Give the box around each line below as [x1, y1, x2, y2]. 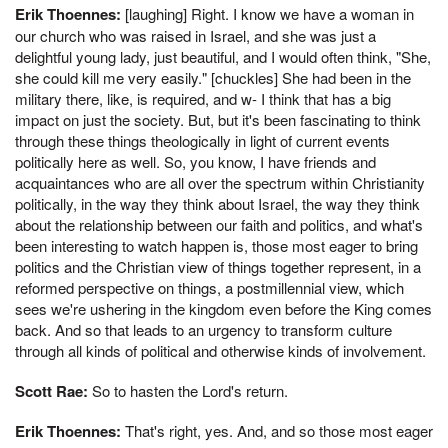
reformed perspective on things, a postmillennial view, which [15, 276, 404, 298]
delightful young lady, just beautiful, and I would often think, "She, [15, 45, 431, 67]
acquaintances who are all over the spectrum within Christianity [15, 171, 425, 193]
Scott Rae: [15, 379, 88, 402]
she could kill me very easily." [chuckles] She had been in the [15, 66, 411, 88]
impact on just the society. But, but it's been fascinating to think [15, 108, 421, 130]
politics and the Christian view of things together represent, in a [15, 255, 421, 277]
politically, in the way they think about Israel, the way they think [15, 192, 420, 214]
